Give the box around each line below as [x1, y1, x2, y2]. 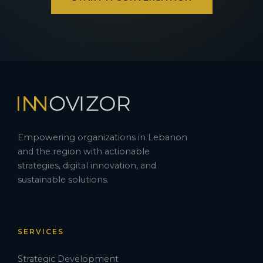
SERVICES [18, 227, 64, 236]
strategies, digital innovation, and [18, 160, 156, 171]
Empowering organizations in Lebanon [18, 131, 187, 143]
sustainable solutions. [18, 174, 109, 185]
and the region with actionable [18, 146, 150, 157]
